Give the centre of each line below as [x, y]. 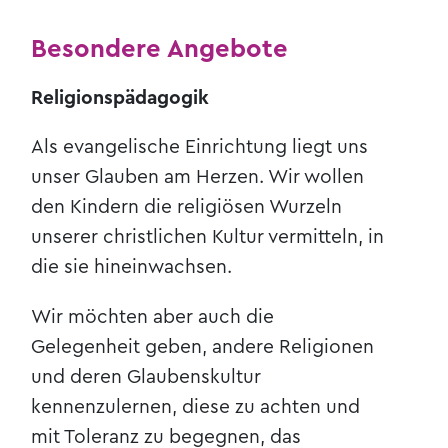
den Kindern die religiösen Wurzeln [187, 207]
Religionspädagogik [120, 98]
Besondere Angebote [160, 49]
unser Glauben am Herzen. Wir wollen [198, 177]
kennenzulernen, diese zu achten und [196, 406]
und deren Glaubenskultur [146, 376]
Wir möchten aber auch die [153, 316]
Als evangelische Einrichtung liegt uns [200, 147]
